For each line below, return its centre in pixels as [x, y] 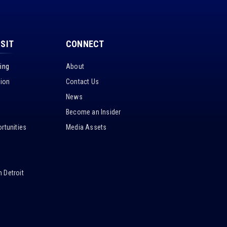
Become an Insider [93, 112]
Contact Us [82, 82]
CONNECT [85, 44]
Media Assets [86, 127]
